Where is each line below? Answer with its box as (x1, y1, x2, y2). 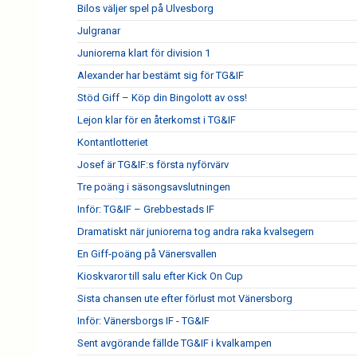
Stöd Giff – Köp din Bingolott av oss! (77, 92, 247, 104)
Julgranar (77, 25, 120, 37)
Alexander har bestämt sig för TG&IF (77, 69, 244, 81)
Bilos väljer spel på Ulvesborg (77, 2, 214, 14)
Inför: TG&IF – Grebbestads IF (77, 203, 214, 215)
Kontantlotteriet (77, 136, 148, 148)
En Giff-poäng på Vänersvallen (77, 248, 217, 260)
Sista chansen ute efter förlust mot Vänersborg (77, 292, 292, 304)
